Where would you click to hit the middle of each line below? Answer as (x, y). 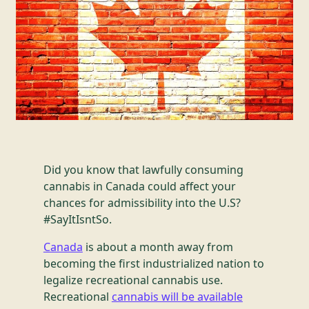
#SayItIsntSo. (77, 219)
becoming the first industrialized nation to (153, 263)
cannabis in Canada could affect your (139, 186)
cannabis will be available (177, 297)
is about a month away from (158, 247)
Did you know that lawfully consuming (143, 170)
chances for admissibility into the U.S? (142, 203)
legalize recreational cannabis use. (133, 280)
